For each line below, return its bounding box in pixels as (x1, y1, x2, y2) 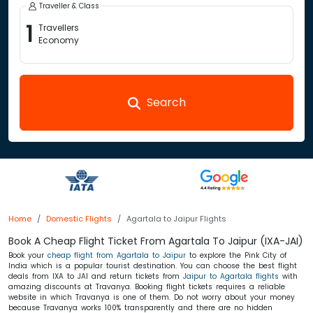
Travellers (38, 22, 79, 34)
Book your (8, 250, 48, 261)
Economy (38, 34, 79, 46)
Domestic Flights (46, 213, 112, 224)
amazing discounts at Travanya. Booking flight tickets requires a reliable (8, 282, 285, 292)
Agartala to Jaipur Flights (126, 213, 226, 224)
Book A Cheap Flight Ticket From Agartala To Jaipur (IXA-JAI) (8, 234, 303, 248)
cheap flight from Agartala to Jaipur (48, 250, 186, 261)
